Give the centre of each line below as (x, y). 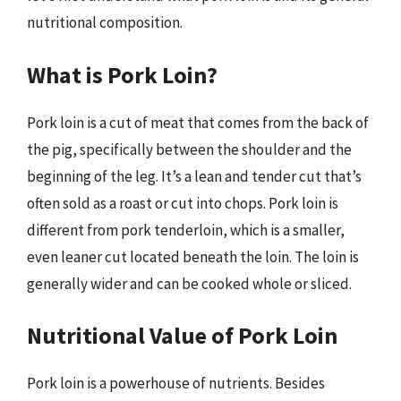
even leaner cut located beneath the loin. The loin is (193, 256)
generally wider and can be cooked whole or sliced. (189, 283)
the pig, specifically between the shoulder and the (189, 149)
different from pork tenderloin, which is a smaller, (186, 230)
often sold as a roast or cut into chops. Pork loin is (183, 203)
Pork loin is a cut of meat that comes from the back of (198, 122)
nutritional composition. (105, 22)
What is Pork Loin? (122, 74)
